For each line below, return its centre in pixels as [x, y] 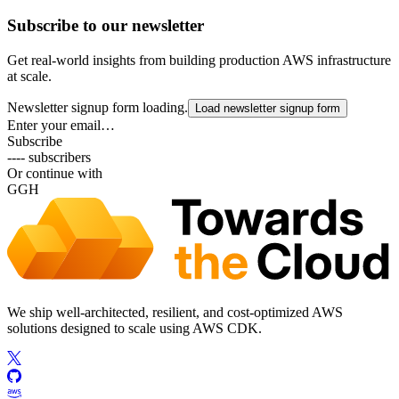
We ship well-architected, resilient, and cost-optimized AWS [175, 313]
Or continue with [55, 173]
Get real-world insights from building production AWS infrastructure [199, 60]
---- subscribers [49, 157]
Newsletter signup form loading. [98, 107]
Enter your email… [61, 125]
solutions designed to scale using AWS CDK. [134, 329]
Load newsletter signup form [268, 108]
